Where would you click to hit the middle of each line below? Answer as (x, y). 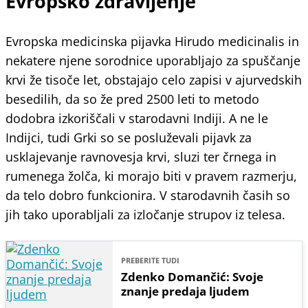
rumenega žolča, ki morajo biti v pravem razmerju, (151, 176)
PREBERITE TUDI (150, 260)
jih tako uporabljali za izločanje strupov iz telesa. (145, 214)
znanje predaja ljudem (185, 291)
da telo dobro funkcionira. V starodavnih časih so (148, 195)
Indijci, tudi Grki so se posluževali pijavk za (129, 137)
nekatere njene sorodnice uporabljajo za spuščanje (153, 60)
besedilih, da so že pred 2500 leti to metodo (132, 99)
